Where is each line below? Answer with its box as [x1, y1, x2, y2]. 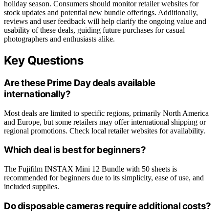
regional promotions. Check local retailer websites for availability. [4, 126, 205, 135]
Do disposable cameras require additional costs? [4, 200, 212, 212]
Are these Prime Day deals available [4, 77, 155, 88]
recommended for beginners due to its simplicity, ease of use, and [4, 174, 204, 182]
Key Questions [4, 53, 84, 68]
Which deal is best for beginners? [4, 144, 146, 156]
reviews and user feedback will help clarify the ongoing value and [4, 17, 206, 26]
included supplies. [4, 182, 59, 191]
